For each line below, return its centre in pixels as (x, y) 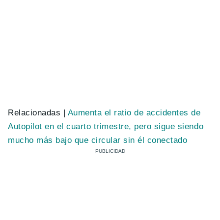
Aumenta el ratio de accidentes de (134, 112)
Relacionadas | (38, 112)
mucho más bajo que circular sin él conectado (98, 140)
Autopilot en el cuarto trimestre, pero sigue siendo (106, 126)
